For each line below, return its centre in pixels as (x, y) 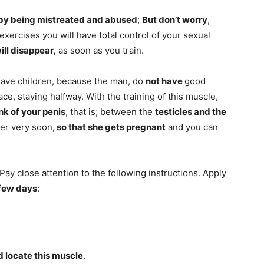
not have (165, 81)
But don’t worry (175, 20)
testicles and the (191, 112)
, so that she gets (89, 127)
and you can (192, 127)
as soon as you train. (100, 51)
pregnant (146, 127)
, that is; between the (110, 112)
